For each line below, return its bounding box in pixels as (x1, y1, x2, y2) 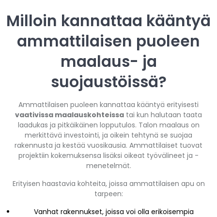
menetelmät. (86, 160, 131, 170)
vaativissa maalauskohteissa (15, 109, 124, 120)
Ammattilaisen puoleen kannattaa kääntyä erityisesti (18, 99, 199, 109)
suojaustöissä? (50, 71, 167, 93)
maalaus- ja (60, 50, 157, 72)
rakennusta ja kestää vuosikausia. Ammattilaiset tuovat (15, 140, 202, 150)
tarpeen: (94, 188, 123, 199)
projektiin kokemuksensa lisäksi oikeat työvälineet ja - (18, 150, 199, 160)
